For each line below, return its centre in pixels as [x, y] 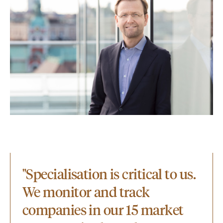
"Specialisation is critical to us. [109, 173]
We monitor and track [86, 191]
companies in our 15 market [103, 209]
